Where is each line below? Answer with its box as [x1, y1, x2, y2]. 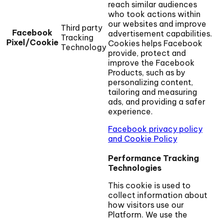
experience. [108, 107, 153, 117]
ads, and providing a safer [108, 97, 205, 107]
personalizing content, [108, 77, 193, 88]
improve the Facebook [108, 58, 195, 68]
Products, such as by [108, 68, 185, 78]
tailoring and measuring [108, 87, 197, 97]
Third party [61, 23, 102, 33]
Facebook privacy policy [108, 124, 202, 134]
